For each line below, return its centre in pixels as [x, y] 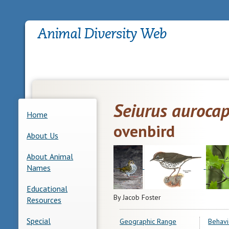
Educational [47, 188]
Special [39, 221]
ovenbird [144, 131]
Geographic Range [148, 221]
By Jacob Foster [137, 197]
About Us [43, 135]
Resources [44, 200]
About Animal [50, 156]
